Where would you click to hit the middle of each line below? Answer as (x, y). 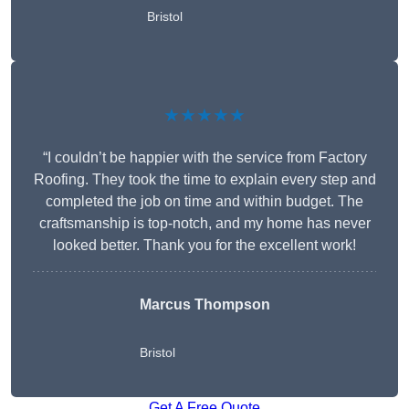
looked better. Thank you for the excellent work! (204, 246)
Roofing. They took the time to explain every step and (204, 180)
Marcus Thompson (204, 305)
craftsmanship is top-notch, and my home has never (204, 224)
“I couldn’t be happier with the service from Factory (204, 158)
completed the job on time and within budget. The (204, 202)
